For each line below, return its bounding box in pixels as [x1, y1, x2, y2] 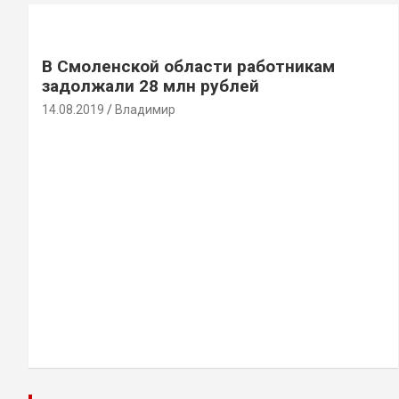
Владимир [115, 102, 175, 118]
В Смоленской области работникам [42, 56, 335, 77]
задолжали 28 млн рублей [42, 76, 259, 97]
